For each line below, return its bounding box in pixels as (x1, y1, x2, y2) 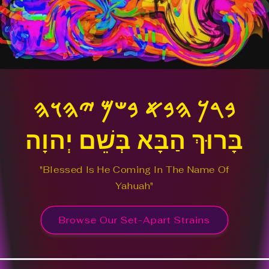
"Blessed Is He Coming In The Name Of (40, 164, 229, 176)
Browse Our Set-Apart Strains (59, 214, 210, 226)
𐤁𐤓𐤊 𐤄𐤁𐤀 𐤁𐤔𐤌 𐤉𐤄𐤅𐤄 (33, 94, 236, 124)
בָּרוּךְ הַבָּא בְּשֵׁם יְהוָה (25, 125, 244, 156)
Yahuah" (115, 180, 154, 192)
